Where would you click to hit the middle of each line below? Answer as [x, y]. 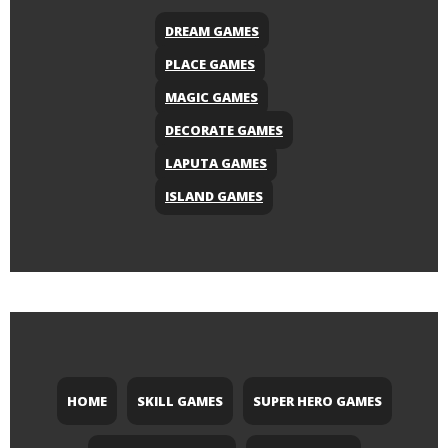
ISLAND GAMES [214, 196]
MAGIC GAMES [211, 97]
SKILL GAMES [179, 401]
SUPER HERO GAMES [317, 401]
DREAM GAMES [212, 31]
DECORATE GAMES [224, 130]
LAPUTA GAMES [216, 163]
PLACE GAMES [210, 64]
